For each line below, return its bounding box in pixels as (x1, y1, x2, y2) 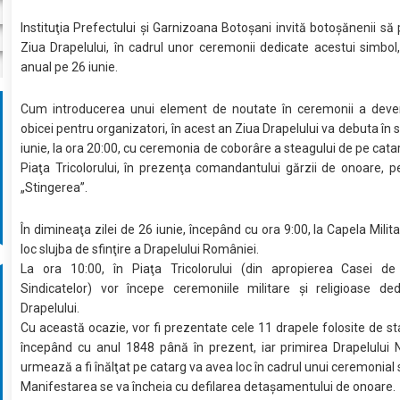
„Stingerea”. (21, 179, 88, 195)
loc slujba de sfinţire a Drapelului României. (21, 241, 260, 256)
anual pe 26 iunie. (21, 59, 119, 74)
